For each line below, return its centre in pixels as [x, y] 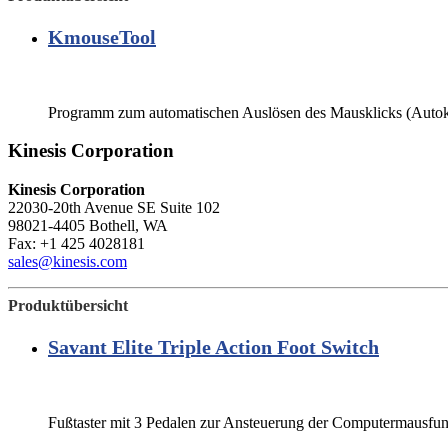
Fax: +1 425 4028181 [76, 244]
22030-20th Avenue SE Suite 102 [114, 208]
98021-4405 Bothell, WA [88, 226]
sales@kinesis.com [67, 262]
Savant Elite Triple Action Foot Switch [213, 347]
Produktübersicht [68, 306]
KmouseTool [102, 37]
